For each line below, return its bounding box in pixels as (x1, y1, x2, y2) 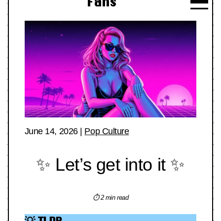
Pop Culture (84, 126, 129, 137)
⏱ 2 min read (92, 194, 129, 202)
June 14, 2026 (24, 126, 78, 137)
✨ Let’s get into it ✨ (36, 154, 185, 175)
